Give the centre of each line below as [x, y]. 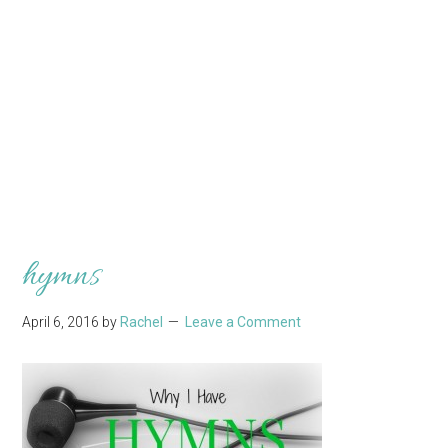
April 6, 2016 [61, 321]
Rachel [142, 321]
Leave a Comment [243, 321]
